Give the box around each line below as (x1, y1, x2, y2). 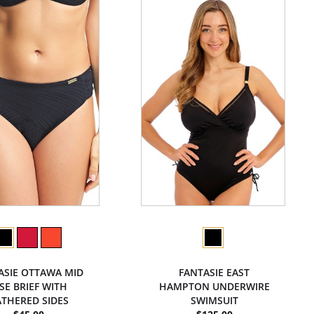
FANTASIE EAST (179, 266, 250, 279)
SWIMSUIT (190, 294, 238, 307)
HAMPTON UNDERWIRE (158, 280, 270, 293)
